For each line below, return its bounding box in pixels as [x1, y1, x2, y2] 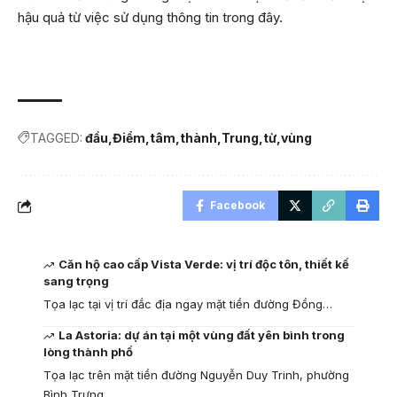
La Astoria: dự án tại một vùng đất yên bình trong [58, 328, 346, 343]
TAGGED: [30, 130, 82, 146]
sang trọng [43, 274, 109, 289]
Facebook [210, 198, 265, 213]
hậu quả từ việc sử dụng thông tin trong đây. [18, 9, 283, 27]
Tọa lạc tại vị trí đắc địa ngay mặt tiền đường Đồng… [43, 297, 332, 312]
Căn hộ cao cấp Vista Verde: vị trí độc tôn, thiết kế [58, 257, 350, 272]
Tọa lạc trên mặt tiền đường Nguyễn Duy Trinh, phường [43, 368, 349, 383]
